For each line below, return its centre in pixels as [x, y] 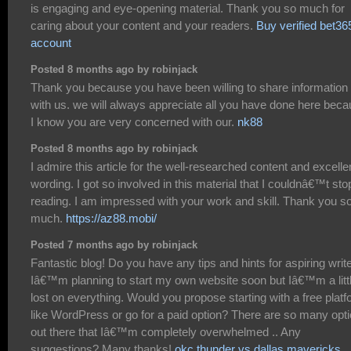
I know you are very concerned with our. [134, 122]
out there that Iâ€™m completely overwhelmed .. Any [166, 332]
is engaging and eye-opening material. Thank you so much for [188, 9]
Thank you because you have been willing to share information [189, 88]
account [51, 43]
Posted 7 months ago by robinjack [114, 245]
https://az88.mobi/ [111, 219]
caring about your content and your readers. [143, 26]
